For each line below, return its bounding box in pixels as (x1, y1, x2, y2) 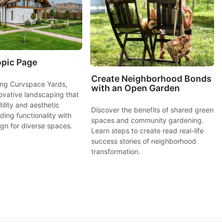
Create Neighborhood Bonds (91, 73, 212, 84)
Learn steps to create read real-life (91, 126, 204, 135)
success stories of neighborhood (91, 137, 197, 146)
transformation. (91, 147, 141, 156)
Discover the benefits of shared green (91, 106, 214, 114)
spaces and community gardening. (91, 116, 204, 125)
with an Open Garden (91, 83, 180, 94)
